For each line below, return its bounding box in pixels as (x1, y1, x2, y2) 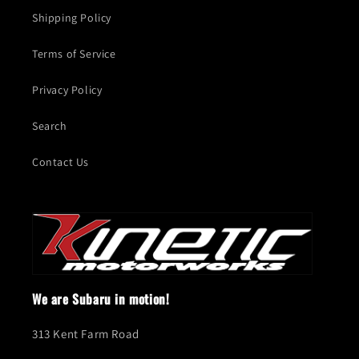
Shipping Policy (32, 10, 111, 26)
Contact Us (32, 155, 89, 170)
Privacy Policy (32, 83, 103, 98)
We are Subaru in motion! (32, 289, 170, 309)
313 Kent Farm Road (32, 326, 139, 342)
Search (32, 119, 67, 134)
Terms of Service (32, 46, 116, 62)
